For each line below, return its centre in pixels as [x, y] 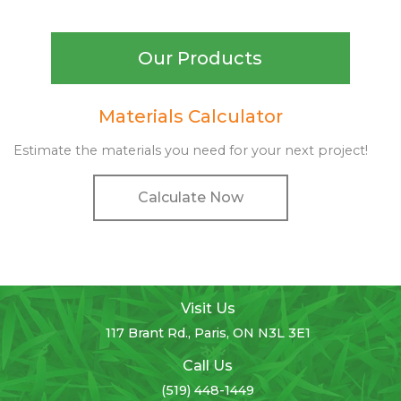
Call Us [208, 366]
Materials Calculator [191, 116]
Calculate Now [191, 197]
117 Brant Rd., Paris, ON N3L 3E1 [208, 333]
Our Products [200, 58]
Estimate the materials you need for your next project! [191, 150]
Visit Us [208, 309]
